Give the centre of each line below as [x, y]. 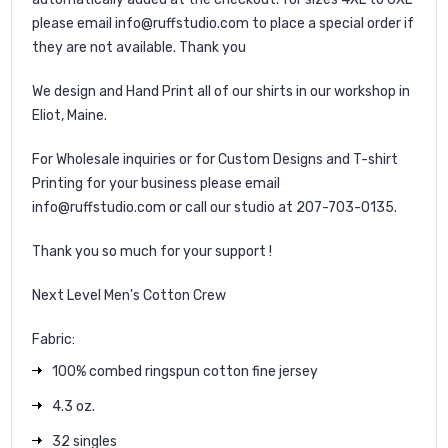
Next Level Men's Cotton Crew [129, 295]
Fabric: [53, 339]
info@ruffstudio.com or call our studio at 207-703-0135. [214, 207]
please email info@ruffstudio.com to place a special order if [223, 23]
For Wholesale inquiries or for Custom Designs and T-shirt [215, 159]
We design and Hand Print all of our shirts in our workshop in [221, 91]
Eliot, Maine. [71, 115]
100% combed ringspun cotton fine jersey [185, 371]
